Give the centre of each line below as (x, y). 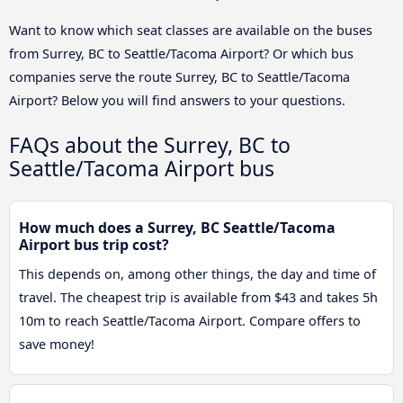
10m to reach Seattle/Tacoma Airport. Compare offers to (190, 321)
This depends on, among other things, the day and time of (197, 274)
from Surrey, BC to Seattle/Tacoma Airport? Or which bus (181, 53)
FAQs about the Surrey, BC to (150, 145)
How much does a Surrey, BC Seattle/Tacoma (177, 228)
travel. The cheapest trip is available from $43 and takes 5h (198, 298)
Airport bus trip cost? (94, 245)
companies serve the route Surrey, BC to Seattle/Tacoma (179, 76)
